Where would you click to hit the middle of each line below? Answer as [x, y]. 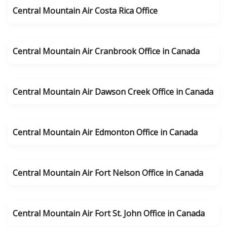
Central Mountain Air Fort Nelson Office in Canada [108, 173]
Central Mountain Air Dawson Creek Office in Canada [113, 92]
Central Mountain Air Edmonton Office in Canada [105, 132]
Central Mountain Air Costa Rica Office [85, 11]
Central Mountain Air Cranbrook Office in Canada [106, 51]
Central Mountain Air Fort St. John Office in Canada [109, 213]
